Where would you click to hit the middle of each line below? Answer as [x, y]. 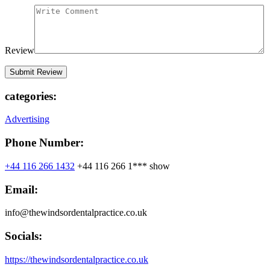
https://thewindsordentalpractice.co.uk [77, 259]
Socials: [24, 236]
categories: [31, 96]
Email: [21, 189]
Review [20, 50]
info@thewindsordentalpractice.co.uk [76, 213]
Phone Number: [44, 143]
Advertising [27, 119]
